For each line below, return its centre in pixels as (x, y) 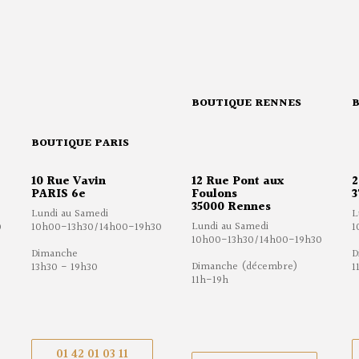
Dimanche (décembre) (244, 267)
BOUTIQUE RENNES (246, 104)
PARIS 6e (58, 195)
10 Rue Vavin (69, 182)
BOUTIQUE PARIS (80, 144)
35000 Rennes (231, 208)
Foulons (214, 195)
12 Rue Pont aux (238, 182)
